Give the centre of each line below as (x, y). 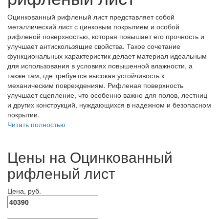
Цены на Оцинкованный (90, 156)
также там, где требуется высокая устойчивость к (86, 75)
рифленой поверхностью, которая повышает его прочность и (106, 36)
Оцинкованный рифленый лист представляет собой (91, 16)
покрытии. (23, 114)
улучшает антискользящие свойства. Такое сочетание (94, 46)
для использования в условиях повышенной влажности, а (100, 65)
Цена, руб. (24, 190)
